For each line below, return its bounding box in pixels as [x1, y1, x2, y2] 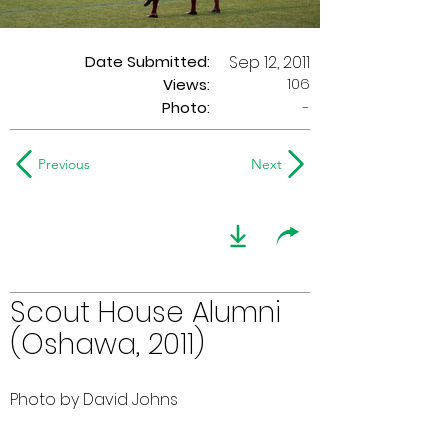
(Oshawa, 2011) [10, 325, 205, 364]
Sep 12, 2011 [229, 51, 310, 74]
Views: [163, 74, 210, 95]
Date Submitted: [85, 51, 210, 72]
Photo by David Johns [10, 388, 178, 411]
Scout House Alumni [10, 293, 281, 332]
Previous [38, 155, 90, 173]
